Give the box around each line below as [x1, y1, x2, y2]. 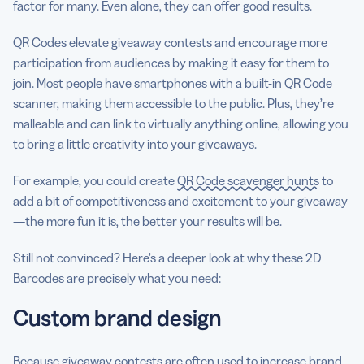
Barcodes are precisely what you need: [13, 269, 221, 286]
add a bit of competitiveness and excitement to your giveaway [13, 192, 348, 209]
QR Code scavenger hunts [177, 171, 319, 188]
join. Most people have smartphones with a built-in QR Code [13, 74, 332, 91]
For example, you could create [13, 171, 177, 188]
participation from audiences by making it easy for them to [13, 54, 329, 71]
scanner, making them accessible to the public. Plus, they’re [13, 94, 334, 111]
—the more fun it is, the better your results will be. [13, 212, 284, 229]
